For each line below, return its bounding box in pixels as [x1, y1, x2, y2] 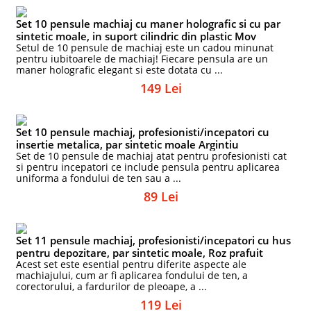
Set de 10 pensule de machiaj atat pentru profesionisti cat [16, 149, 287, 162]
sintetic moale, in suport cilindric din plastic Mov [16, 29, 257, 43]
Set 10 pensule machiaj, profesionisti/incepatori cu [16, 125, 270, 139]
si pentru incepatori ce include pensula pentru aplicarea [16, 160, 280, 174]
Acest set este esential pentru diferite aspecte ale [16, 258, 247, 271]
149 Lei [140, 80, 182, 96]
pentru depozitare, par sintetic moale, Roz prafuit [16, 246, 264, 260]
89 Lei [144, 188, 178, 205]
